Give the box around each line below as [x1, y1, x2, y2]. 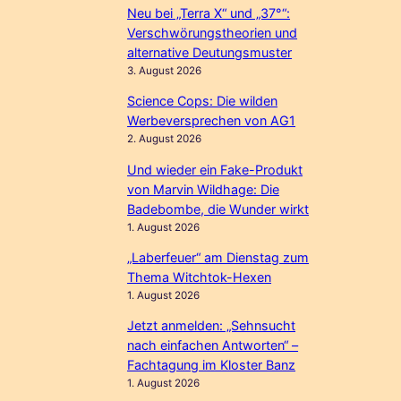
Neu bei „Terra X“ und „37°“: [127, 4, 291, 21]
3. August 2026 [127, 64, 202, 77]
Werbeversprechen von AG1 [127, 113, 296, 129]
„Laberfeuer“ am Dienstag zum [127, 250, 310, 266]
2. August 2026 [127, 132, 202, 146]
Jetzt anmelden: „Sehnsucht [127, 318, 296, 334]
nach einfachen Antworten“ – [127, 337, 299, 354]
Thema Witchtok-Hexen [127, 269, 272, 286]
